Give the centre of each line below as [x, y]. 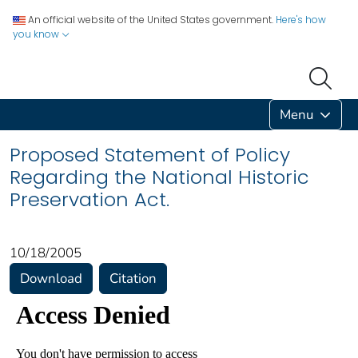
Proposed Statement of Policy [150, 154]
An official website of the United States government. [151, 20]
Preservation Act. [89, 199]
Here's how [301, 20]
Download [51, 278]
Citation [133, 278]
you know [37, 34]
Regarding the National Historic [159, 177]
